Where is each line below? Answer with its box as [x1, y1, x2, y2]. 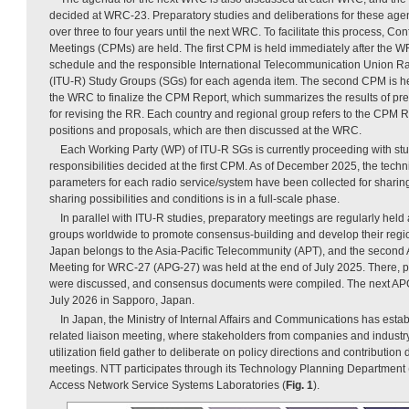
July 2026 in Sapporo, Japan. [49, 293, 194, 307]
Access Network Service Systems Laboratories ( [49, 378, 286, 392]
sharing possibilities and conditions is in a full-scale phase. [49, 192, 340, 205]
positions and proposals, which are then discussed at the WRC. [49, 123, 362, 137]
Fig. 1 [286, 378, 313, 392]
